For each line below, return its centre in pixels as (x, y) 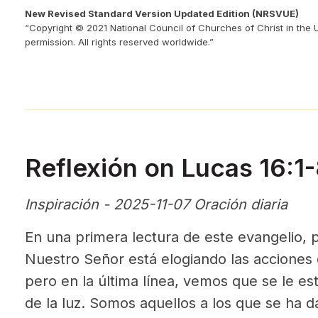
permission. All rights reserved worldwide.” (119, 42)
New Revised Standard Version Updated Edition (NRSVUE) (162, 13)
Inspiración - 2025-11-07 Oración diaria (156, 204)
